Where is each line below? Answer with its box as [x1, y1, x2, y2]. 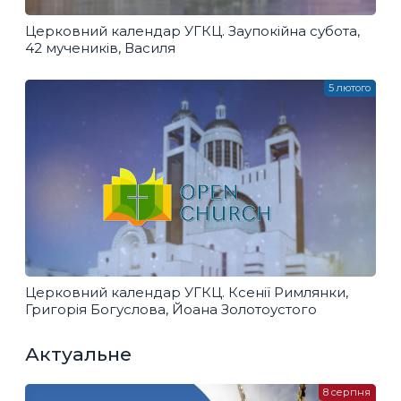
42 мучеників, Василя [25, 38, 175, 56]
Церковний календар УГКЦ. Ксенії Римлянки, [25, 283, 348, 301]
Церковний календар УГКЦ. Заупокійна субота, [25, 21, 360, 39]
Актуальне [25, 342, 132, 365]
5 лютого [328, 81, 371, 95]
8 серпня [323, 386, 371, 399]
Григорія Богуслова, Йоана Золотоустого [25, 300, 317, 318]
